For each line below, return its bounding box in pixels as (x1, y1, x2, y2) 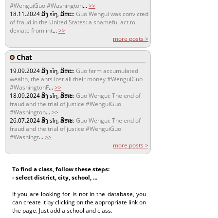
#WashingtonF (10, 83, 49, 91)
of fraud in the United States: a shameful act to (10, 18, 135, 26)
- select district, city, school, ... (12, 173, 97, 182)
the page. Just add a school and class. (12, 206, 112, 215)
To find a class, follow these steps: (12, 164, 109, 173)
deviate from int (10, 26, 53, 35)
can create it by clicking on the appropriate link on (12, 198, 146, 206)
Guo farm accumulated (76, 66, 138, 75)
